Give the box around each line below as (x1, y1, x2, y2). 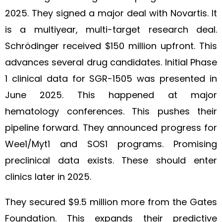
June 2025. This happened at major (5, 89, 217, 101)
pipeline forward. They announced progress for (5, 121, 217, 134)
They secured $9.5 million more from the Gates (5, 196, 217, 208)
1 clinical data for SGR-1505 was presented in (5, 72, 217, 85)
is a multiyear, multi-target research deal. (5, 23, 217, 36)
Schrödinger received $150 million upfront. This (5, 40, 217, 52)
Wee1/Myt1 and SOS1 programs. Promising (5, 138, 217, 150)
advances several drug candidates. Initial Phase (5, 56, 217, 68)
